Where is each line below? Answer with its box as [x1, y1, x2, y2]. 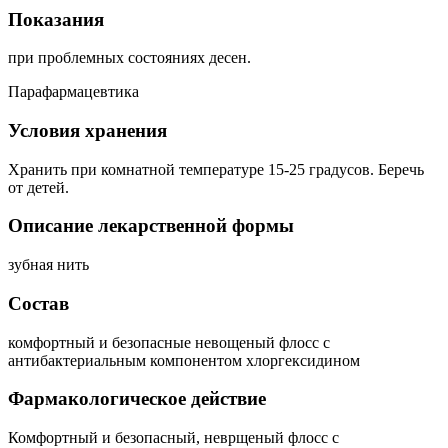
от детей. [8, 178, 69, 196]
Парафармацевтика [8, 83, 139, 101]
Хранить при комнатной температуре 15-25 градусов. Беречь [8, 160, 424, 178]
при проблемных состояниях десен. [8, 49, 251, 67]
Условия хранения [8, 120, 167, 142]
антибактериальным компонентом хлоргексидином [8, 351, 360, 369]
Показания [8, 8, 104, 30]
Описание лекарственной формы [8, 215, 294, 237]
